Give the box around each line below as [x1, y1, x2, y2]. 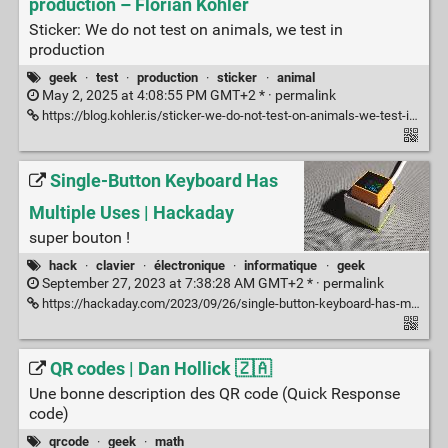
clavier [95, 257, 135, 273]
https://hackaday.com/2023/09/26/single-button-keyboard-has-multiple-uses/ [38, 296, 411, 312]
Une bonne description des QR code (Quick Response [28, 383, 400, 403]
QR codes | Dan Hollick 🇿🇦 [49, 357, 271, 380]
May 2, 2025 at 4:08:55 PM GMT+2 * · [38, 87, 275, 105]
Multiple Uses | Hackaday [28, 201, 234, 224]
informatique [244, 257, 318, 273]
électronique [154, 257, 226, 273]
